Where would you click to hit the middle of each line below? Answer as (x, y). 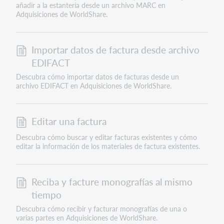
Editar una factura (69, 121)
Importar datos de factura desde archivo (115, 49)
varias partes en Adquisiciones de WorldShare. (86, 218)
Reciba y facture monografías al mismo (112, 181)
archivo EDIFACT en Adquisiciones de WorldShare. (93, 86)
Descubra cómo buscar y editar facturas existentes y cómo (106, 137)
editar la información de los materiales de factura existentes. (108, 146)
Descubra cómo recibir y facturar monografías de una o (101, 209)
